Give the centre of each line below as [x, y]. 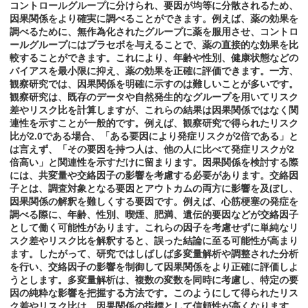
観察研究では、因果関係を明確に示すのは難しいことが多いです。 [154, 84]
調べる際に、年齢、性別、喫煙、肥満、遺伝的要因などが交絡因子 [154, 215]
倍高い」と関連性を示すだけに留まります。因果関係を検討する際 [154, 163]
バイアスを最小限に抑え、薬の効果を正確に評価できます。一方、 [154, 71]
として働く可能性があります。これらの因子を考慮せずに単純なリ [154, 228]
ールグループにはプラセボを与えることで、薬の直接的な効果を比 [154, 45]
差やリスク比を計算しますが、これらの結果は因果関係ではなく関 [154, 110]
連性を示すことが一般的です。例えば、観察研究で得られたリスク [154, 123]
